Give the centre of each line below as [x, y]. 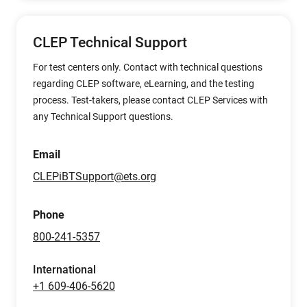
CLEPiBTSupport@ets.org [95, 176]
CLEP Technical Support [110, 42]
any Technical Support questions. [103, 116]
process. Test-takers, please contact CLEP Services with [150, 100]
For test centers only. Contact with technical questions [148, 67]
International [64, 270]
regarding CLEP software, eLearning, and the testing [144, 84]
